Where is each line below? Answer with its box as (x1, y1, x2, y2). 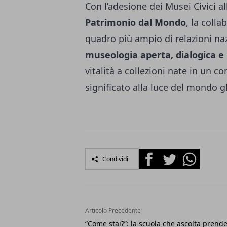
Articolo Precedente (85, 206, 141, 215)
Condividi (102, 155, 128, 164)
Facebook (138, 149, 175, 161)
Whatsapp (179, 149, 218, 161)
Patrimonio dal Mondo (85, 16, 186, 29)
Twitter (159, 149, 186, 161)
